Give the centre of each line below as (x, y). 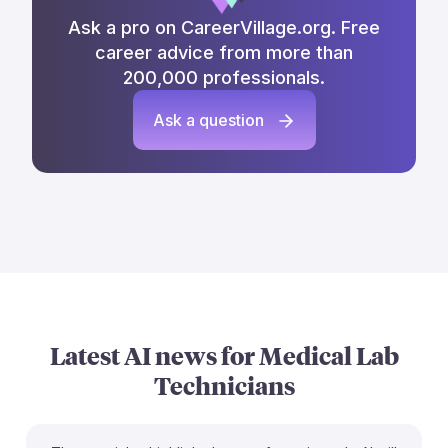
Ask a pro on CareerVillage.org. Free (224, 27)
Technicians (224, 384)
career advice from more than (224, 52)
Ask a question (210, 119)
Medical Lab (328, 354)
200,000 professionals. (224, 77)
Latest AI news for (154, 354)
